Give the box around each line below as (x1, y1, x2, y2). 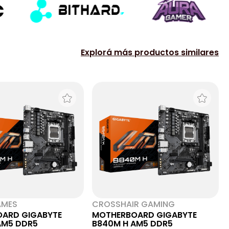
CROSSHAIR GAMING (92, 198, 175, 210)
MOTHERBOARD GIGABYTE (92, 209, 197, 221)
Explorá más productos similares (81, 47, 219, 58)
